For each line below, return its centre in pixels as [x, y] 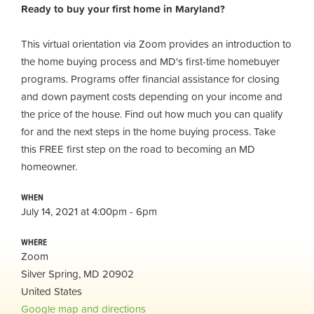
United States [52, 291]
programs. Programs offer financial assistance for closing [150, 79]
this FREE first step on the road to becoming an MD [138, 149]
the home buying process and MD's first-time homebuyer [150, 61]
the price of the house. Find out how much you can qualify [152, 114]
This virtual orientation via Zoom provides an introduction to [156, 44]
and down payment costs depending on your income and [152, 96]
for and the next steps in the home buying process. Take [148, 131]
